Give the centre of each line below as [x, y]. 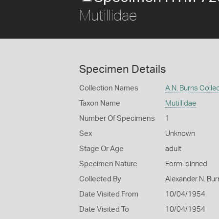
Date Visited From [109, 194]
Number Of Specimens [117, 119]
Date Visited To [104, 209]
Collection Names [109, 88]
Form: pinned [186, 164]
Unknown [180, 134]
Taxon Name [100, 103]
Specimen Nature [108, 164]
